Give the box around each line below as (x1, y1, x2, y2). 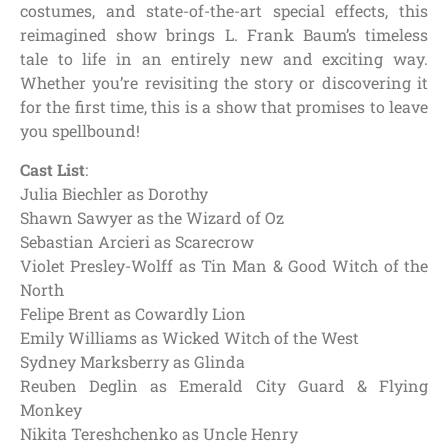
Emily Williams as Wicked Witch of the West (20, 326, 359, 348)
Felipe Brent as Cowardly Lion (20, 302, 246, 324)
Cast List (20, 158, 85, 180)
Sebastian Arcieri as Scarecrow (20, 230, 254, 252)
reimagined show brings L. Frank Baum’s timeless (20, 24, 428, 46)
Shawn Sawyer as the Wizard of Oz (20, 206, 284, 228)
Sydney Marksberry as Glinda (20, 350, 245, 372)
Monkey (20, 398, 82, 420)
